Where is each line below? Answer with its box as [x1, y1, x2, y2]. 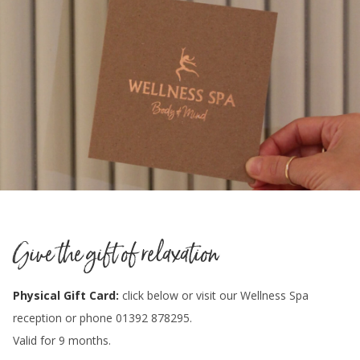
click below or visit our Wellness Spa [122, 287, 309, 303]
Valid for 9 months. [13, 332, 111, 348]
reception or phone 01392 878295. [13, 309, 192, 325]
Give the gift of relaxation [13, 232, 219, 275]
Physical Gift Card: [13, 287, 122, 303]
